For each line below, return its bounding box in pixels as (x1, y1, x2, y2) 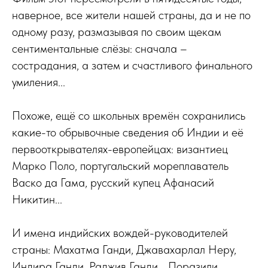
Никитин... (12, 192, 62, 206)
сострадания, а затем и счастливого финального (12, 58, 252, 72)
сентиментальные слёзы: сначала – (12, 41, 187, 56)
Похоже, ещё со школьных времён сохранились (12, 108, 245, 123)
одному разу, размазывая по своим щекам (12, 25, 221, 39)
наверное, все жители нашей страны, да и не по (12, 8, 251, 22)
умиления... (12, 75, 65, 89)
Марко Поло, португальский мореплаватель (12, 159, 229, 173)
